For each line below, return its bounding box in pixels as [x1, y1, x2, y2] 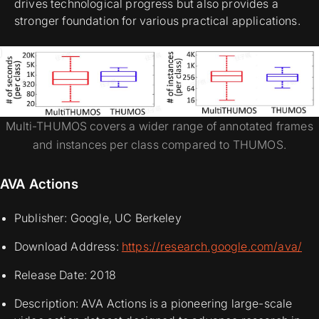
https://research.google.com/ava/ [121, 239, 303, 254]
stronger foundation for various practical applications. [14, 14, 300, 28]
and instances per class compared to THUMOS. [33, 137, 286, 152]
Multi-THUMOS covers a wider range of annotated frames [6, 119, 313, 134]
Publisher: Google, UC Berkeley [14, 211, 182, 226]
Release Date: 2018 [14, 268, 116, 283]
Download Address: [14, 239, 122, 254]
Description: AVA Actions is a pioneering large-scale [14, 296, 293, 311]
